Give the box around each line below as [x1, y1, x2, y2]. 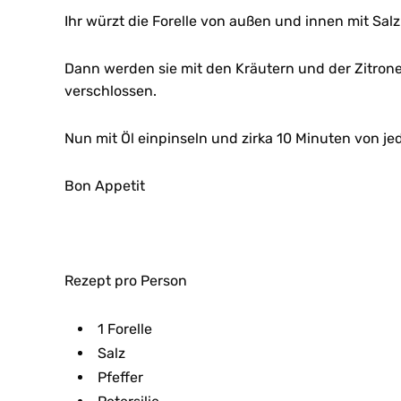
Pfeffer [98, 369, 143, 387]
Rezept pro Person [64, 272, 187, 290]
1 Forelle [98, 320, 152, 338]
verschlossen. [64, 82, 157, 100]
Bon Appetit [64, 177, 145, 195]
